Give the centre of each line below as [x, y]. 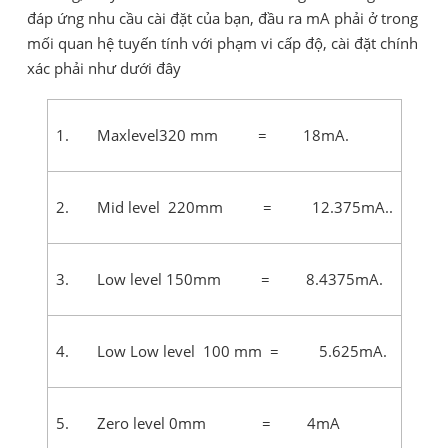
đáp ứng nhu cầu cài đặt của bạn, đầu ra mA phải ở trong [222, 18]
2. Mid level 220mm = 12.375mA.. [224, 207]
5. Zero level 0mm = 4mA [197, 423]
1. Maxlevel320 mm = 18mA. [202, 135]
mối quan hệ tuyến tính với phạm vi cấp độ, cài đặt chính [222, 43]
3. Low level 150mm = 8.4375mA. [219, 279]
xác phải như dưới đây [104, 68]
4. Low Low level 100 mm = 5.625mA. [221, 351]
